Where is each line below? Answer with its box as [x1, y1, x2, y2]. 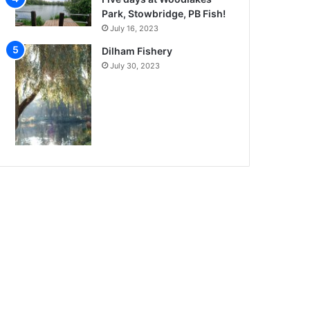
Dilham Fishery [102, 44, 173, 57]
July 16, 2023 [110, 23, 159, 33]
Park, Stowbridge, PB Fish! [102, 7, 226, 19]
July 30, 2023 [110, 60, 161, 71]
